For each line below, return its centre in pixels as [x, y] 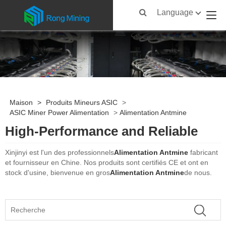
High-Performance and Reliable [101, 131]
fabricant [204, 153]
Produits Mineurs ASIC [81, 103]
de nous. [198, 173]
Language [175, 12]
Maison [21, 103]
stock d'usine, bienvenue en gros [58, 173]
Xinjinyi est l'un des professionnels [60, 153]
